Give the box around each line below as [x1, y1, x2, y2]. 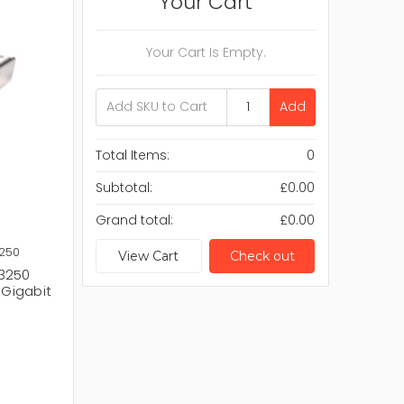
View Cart [118, 247, 179, 264]
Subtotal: [96, 178, 153, 197]
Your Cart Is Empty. [145, 42, 266, 61]
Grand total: [96, 210, 174, 229]
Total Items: [96, 145, 170, 164]
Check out [229, 247, 295, 264]
